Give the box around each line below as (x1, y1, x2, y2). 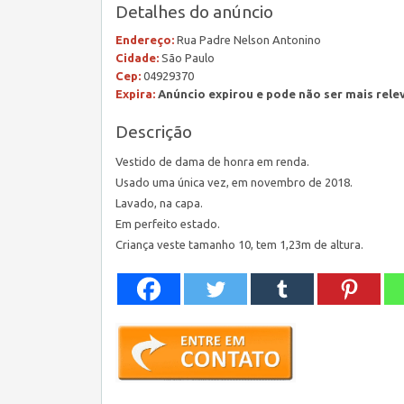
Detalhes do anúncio (115, 2, 273, 22)
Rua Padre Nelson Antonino (174, 33, 321, 46)
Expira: (115, 87, 155, 100)
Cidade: (115, 51, 159, 64)
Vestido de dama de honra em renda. (115, 155, 309, 168)
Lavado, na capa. (115, 197, 203, 209)
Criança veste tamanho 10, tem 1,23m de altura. (115, 238, 363, 251)
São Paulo (159, 51, 215, 64)
